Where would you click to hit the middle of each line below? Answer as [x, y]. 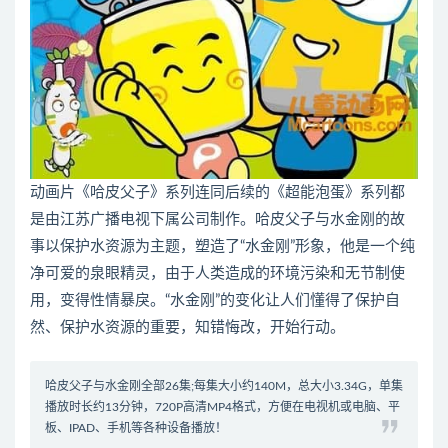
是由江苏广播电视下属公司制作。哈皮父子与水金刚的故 [217, 220]
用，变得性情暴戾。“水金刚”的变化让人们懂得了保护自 [215, 301]
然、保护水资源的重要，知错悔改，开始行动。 [187, 328]
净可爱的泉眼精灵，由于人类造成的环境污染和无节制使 [217, 274]
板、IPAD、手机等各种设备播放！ [136, 428]
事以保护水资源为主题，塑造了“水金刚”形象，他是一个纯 [222, 247]
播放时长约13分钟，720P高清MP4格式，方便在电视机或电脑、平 [222, 407]
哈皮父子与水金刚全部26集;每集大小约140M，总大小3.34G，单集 [224, 386]
